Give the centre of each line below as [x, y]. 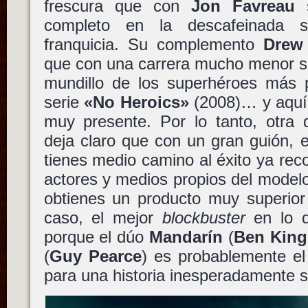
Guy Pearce [95, 256]
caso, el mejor [103, 218]
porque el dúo [97, 237]
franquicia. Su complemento [153, 44]
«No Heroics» [136, 102]
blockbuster [203, 218]
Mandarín [186, 237]
